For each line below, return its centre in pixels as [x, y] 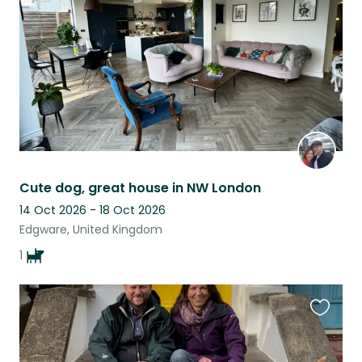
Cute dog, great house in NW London [140, 188]
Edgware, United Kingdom [91, 230]
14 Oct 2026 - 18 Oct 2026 [93, 210]
